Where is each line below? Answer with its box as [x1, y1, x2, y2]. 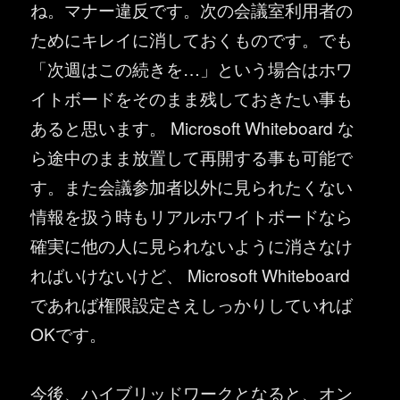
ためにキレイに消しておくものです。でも [30, 26, 354, 51]
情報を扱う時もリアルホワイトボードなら [30, 203, 354, 228]
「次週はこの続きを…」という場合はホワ [30, 55, 354, 80]
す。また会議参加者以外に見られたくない [30, 173, 354, 198]
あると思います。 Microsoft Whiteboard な [30, 114, 355, 139]
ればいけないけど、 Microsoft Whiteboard [30, 262, 351, 287]
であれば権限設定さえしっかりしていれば [30, 291, 354, 316]
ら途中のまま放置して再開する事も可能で [30, 144, 354, 169]
